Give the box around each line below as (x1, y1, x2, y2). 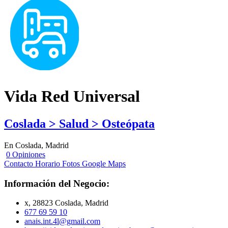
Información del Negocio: (4, 178, 109, 189)
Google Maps (82, 159, 126, 168)
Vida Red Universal (4, 87, 140, 106)
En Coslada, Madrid (4, 140, 69, 150)
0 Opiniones (6, 150, 45, 159)
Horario (35, 159, 60, 168)
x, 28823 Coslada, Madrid (24, 198, 108, 208)
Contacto (4, 159, 33, 168)
